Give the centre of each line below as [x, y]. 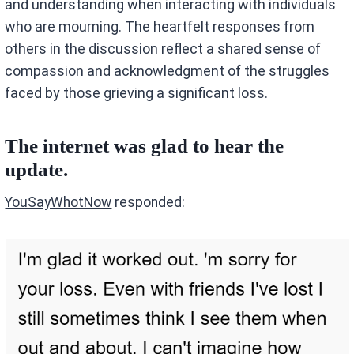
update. [37, 169]
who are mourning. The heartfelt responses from [160, 27]
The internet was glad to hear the [145, 145]
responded [147, 203]
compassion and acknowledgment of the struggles [168, 71]
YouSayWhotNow [58, 203]
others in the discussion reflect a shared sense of [163, 49]
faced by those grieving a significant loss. [137, 93]
